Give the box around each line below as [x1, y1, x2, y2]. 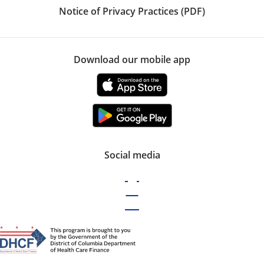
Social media [104, 148, 160, 161]
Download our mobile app [74, 52, 190, 66]
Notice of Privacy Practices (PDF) [59, 4, 205, 18]
